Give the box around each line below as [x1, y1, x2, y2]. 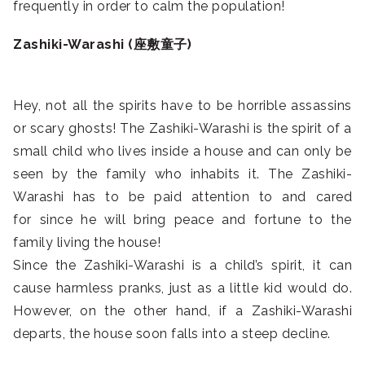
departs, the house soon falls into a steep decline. [13, 326, 331, 342]
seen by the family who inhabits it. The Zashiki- [13, 166, 352, 182]
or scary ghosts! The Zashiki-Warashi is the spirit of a [13, 121, 352, 137]
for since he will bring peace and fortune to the [13, 212, 352, 228]
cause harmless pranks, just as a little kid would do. [13, 280, 352, 297]
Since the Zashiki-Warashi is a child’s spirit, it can [13, 257, 352, 274]
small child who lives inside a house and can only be [13, 143, 352, 160]
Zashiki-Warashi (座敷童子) [13, 37, 191, 53]
